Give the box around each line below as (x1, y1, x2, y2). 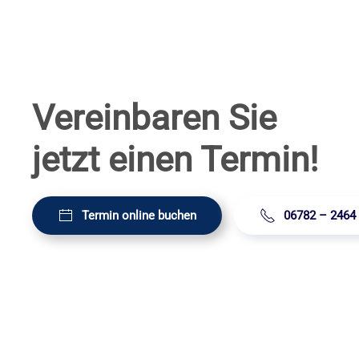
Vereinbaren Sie (32, 97, 276, 139)
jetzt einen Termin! (32, 139, 318, 181)
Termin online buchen (82, 208, 196, 224)
